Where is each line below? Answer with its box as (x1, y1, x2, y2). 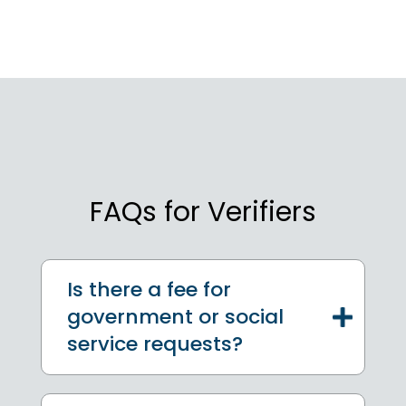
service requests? (67, 329, 243, 358)
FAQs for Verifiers (90, 192, 316, 231)
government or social (67, 302, 284, 331)
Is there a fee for (67, 275, 231, 304)
